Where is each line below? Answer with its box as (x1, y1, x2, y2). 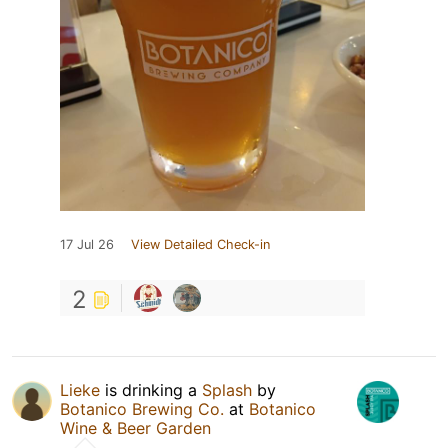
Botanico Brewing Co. (60, 399, 224, 420)
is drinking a (100, 380, 202, 401)
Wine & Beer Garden (60, 418, 211, 439)
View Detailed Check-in (131, 237, 270, 253)
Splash (202, 380, 252, 401)
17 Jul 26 (60, 237, 114, 253)
